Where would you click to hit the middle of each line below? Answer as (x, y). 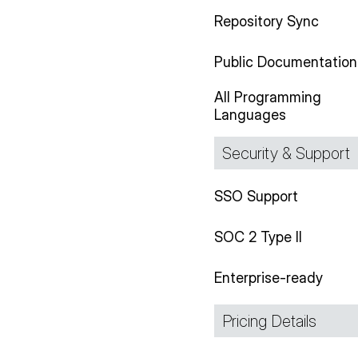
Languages (251, 115)
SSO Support (257, 196)
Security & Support (286, 153)
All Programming (268, 97)
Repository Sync (267, 21)
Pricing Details (270, 321)
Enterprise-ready (269, 277)
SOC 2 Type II (259, 237)
